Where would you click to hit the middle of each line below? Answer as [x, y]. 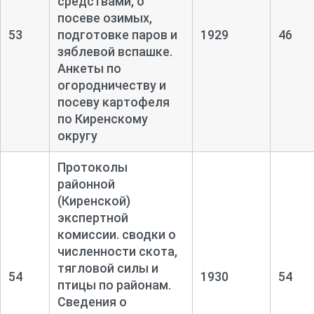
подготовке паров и [117, 34]
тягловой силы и [108, 268]
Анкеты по [89, 68]
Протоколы [92, 167]
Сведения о [92, 301]
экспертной [93, 217]
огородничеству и [111, 85]
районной [86, 184]
